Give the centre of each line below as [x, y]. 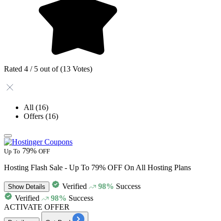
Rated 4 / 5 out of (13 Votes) [48, 69]
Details [35, 186]
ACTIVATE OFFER [37, 207]
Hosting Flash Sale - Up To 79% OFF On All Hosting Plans [97, 167]
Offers [35, 116]
